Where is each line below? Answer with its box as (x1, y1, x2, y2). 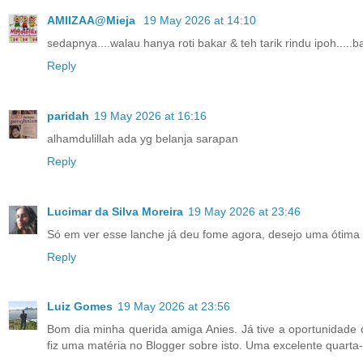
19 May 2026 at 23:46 (188, 204, 301, 218)
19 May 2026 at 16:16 (94, 109, 207, 122)
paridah (47, 109, 89, 122)
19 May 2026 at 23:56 (117, 300, 230, 314)
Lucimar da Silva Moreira (47, 204, 183, 218)
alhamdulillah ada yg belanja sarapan (47, 131, 238, 145)
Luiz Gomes (47, 300, 113, 314)
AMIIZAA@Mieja (47, 13, 139, 27)
